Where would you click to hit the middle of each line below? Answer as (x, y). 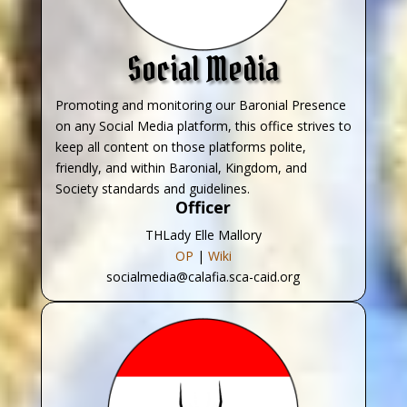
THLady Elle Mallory (203, 234)
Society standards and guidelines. (152, 188)
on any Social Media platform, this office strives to (203, 125)
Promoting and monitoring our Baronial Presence (200, 104)
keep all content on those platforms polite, (180, 146)
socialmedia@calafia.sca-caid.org (203, 276)
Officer (203, 207)
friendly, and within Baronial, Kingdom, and (181, 167)
